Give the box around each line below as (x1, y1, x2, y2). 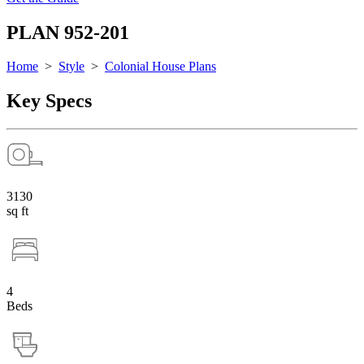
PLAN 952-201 (6, 21, 129, 43)
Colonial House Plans (105, 59, 216, 74)
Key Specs (6, 90, 92, 112)
